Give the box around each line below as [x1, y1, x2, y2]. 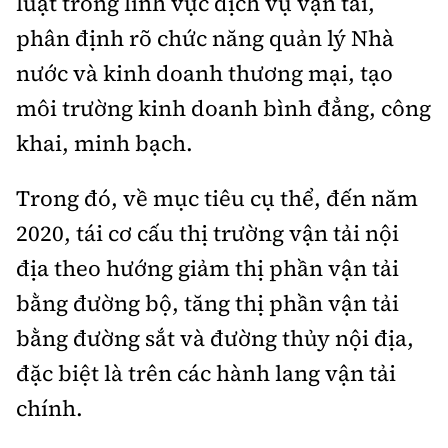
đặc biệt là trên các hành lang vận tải [16, 357, 396, 388]
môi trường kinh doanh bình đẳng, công [16, 92, 431, 123]
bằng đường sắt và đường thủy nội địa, [16, 322, 414, 353]
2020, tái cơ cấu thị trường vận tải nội [16, 217, 399, 248]
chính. [16, 392, 83, 423]
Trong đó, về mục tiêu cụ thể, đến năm [16, 182, 418, 213]
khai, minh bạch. [16, 127, 193, 158]
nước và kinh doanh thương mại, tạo [16, 57, 393, 88]
